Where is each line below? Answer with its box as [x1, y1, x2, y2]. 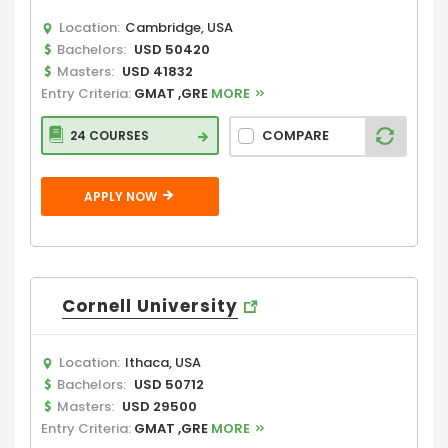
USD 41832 [122, 61, 193, 81]
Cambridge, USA [125, 17, 233, 37]
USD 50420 [134, 39, 210, 59]
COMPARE [262, 126, 329, 146]
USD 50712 [134, 374, 204, 394]
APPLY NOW [83, 187, 160, 205]
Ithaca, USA [125, 352, 201, 372]
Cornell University [62, 293, 238, 318]
